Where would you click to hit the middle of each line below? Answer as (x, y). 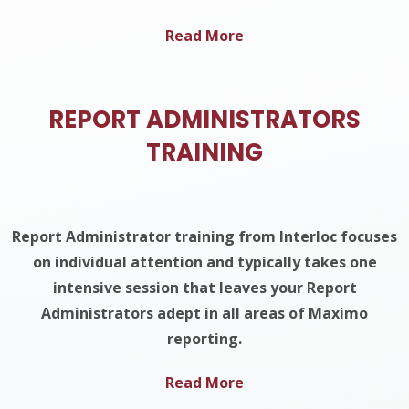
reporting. (204, 339)
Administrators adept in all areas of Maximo (204, 313)
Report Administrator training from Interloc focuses (204, 236)
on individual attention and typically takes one (204, 262)
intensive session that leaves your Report (204, 288)
